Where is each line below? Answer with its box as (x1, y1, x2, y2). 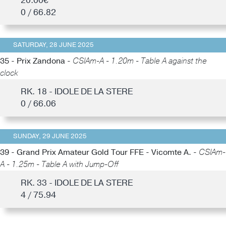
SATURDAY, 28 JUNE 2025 (13, 40, 94, 50)
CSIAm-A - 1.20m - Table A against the (73, 55, 207, 67)
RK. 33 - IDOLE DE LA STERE (20, 177, 133, 189)
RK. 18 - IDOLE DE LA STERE (20, 85, 133, 97)
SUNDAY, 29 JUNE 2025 (13, 132, 87, 141)
